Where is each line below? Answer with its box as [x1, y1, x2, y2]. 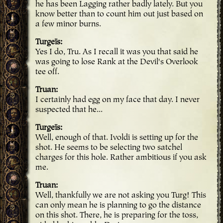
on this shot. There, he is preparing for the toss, [35, 212, 198, 220]
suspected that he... [35, 106, 103, 114]
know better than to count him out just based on [35, 10, 203, 19]
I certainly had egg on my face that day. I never [35, 96, 200, 105]
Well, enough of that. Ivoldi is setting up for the [35, 134, 198, 142]
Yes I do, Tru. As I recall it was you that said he [35, 48, 198, 57]
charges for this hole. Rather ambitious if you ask [35, 154, 207, 162]
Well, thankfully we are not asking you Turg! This [35, 192, 206, 200]
